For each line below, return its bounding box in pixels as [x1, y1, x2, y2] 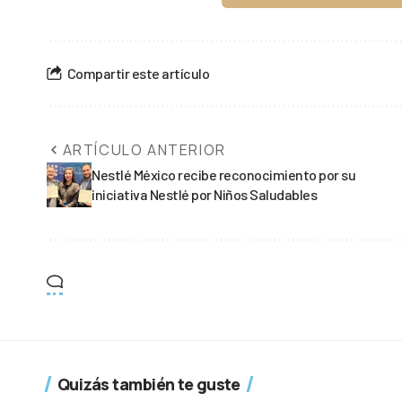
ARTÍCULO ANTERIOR [62, 139, 226, 160]
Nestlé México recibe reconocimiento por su [92, 165, 355, 183]
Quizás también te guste [57, 372, 240, 395]
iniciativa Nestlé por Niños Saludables [92, 185, 317, 203]
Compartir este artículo [66, 65, 209, 83]
